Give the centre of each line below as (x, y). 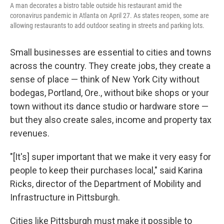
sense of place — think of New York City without (105, 79)
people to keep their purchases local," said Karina (106, 170)
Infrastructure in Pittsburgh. (65, 197)
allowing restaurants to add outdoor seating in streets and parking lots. (107, 25)
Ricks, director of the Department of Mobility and (105, 183)
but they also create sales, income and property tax (111, 119)
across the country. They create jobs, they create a (110, 65)
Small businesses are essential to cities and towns (111, 52)
